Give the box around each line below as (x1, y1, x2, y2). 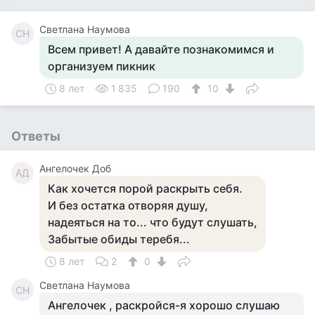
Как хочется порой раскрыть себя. (48, 181, 243, 195)
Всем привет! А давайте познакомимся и (48, 42, 274, 56)
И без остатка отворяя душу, (48, 198, 208, 212)
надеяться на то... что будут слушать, (48, 215, 257, 229)
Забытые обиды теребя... (48, 232, 190, 246)
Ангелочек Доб (39, 162, 111, 174)
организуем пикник (48, 59, 155, 73)
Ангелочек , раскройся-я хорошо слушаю (48, 298, 280, 312)
